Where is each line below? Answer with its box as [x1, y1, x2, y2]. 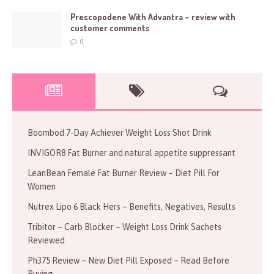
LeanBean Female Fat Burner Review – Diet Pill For [28, 168, 220, 178]
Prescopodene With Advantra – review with [70, 11, 235, 22]
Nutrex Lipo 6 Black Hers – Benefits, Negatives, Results [28, 201, 235, 212]
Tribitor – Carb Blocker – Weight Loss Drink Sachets [28, 221, 221, 232]
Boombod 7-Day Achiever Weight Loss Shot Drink [28, 127, 212, 138]
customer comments [70, 22, 150, 33]
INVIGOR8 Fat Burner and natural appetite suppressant [28, 147, 235, 158]
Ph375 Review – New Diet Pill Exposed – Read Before [28, 255, 229, 265]
